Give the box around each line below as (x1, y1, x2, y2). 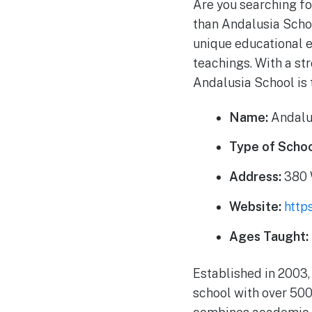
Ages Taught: (229, 228, 309, 244)
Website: (229, 198, 282, 214)
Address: (229, 169, 282, 185)
